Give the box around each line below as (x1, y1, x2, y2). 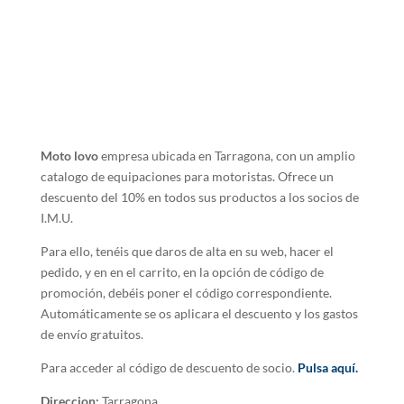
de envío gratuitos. (40, 326, 143, 343)
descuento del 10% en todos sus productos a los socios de (40, 189, 359, 206)
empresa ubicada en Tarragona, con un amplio (100, 148, 355, 164)
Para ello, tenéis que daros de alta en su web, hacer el (40, 243, 334, 260)
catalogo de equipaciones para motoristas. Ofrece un (40, 169, 334, 185)
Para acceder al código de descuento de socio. (40, 360, 298, 376)
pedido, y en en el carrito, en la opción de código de (40, 264, 324, 280)
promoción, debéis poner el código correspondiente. (40, 285, 332, 301)
